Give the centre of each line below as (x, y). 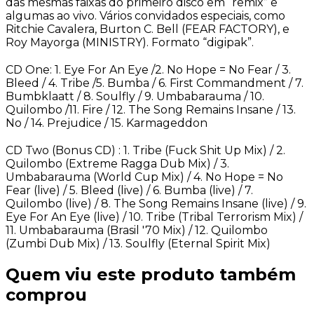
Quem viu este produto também (151, 274)
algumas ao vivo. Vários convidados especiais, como (145, 15)
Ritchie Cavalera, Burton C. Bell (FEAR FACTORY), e (148, 29)
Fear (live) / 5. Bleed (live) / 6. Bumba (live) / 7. (129, 190)
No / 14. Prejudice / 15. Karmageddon (108, 123)
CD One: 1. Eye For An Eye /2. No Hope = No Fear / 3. (148, 69)
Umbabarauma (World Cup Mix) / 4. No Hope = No (144, 177)
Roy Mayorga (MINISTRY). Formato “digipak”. (130, 42)
